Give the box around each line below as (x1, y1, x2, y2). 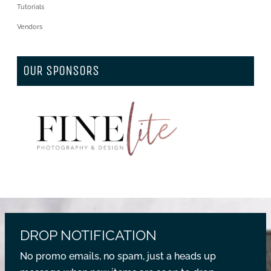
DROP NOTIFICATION (20, 227, 157, 244)
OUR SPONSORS (23, 63, 99, 79)
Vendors (17, 22, 42, 31)
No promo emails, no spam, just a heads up (20, 250, 216, 263)
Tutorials (17, 3, 44, 11)
